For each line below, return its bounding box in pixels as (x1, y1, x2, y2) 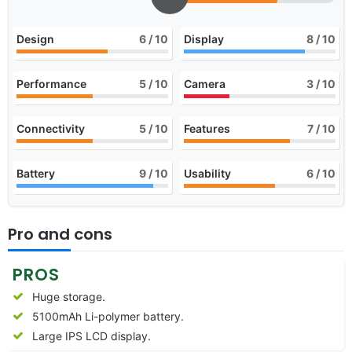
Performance (16, 76, 86, 90)
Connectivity (16, 121, 85, 135)
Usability (184, 166, 231, 180)
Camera (184, 76, 225, 90)
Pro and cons (8, 222, 112, 245)
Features (184, 121, 230, 135)
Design (16, 31, 54, 46)
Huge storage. (32, 289, 105, 303)
